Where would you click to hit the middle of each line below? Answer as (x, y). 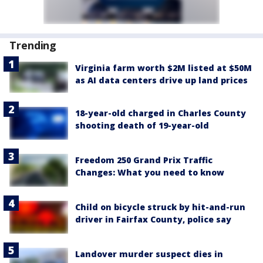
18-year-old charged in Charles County (161, 113)
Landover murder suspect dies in (149, 254)
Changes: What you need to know (150, 172)
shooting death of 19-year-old (142, 125)
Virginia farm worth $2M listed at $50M (163, 68)
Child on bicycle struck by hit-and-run (160, 207)
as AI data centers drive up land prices (161, 80)
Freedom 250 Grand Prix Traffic (144, 160)
